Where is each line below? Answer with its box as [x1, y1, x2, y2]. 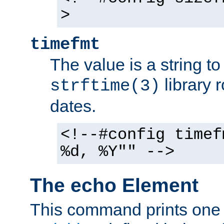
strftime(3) [50, 76, 160, 95]
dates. [50, 96, 96, 115]
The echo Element [30, 174, 198, 196]
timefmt [30, 35, 100, 54]
